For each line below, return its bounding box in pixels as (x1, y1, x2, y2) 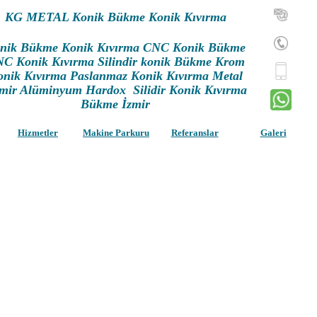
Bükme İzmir (81, 97, 150, 111)
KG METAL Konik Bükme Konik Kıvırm (4, 10, 220, 24)
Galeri (260, 127, 287, 138)
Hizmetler (18, 127, 58, 138)
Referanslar (171, 127, 219, 138)
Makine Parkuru (83, 127, 149, 138)
